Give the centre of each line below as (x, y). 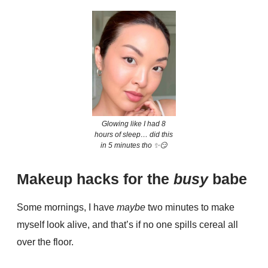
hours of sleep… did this (134, 134)
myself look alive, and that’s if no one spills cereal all (127, 224)
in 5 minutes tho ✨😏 (134, 145)
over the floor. (45, 242)
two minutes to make (190, 207)
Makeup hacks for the (95, 179)
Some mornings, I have (67, 207)
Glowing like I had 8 (134, 124)
